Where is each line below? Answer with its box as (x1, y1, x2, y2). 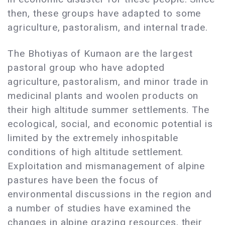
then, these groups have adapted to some (8, 8, 201, 20)
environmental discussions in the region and (8, 188, 212, 200)
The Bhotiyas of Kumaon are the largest (8, 48, 193, 60)
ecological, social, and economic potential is (8, 118, 213, 130)
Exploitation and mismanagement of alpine (8, 160, 205, 172)
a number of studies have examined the (8, 202, 191, 214)
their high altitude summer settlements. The (8, 104, 210, 116)
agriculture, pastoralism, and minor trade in (8, 76, 209, 88)
